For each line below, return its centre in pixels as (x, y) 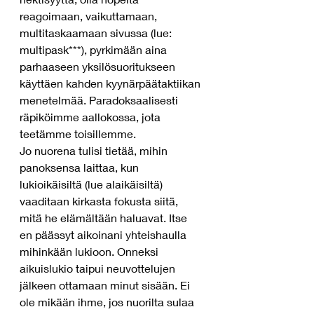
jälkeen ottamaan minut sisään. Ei (106, 285)
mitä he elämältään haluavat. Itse (105, 218)
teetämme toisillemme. (78, 134)
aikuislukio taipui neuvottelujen (99, 268)
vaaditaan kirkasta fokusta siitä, (100, 201)
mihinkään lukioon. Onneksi (90, 251)
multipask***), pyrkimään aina (95, 49)
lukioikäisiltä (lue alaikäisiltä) (93, 184)
